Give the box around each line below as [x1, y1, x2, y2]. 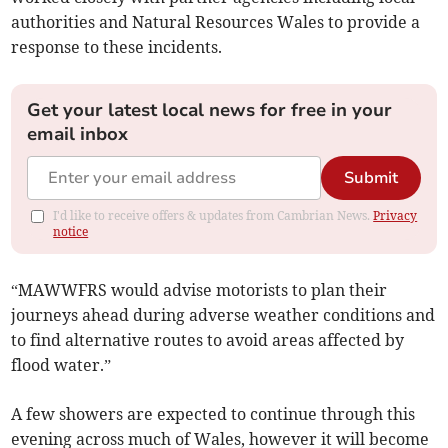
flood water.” [11, 355, 112, 376]
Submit [343, 167, 398, 190]
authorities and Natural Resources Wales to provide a [11, 12, 421, 33]
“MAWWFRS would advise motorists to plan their [11, 280, 388, 301]
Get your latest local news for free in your [27, 98, 393, 123]
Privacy [373, 208, 418, 224]
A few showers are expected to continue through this [11, 404, 416, 425]
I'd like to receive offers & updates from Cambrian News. [53, 208, 374, 224]
